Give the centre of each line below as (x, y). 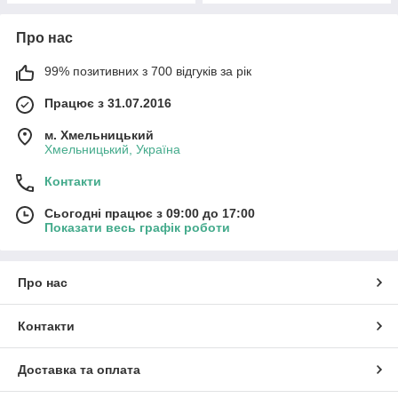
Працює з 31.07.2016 (108, 103)
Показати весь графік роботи (137, 228)
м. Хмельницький (99, 135)
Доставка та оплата (79, 370)
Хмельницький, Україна (112, 150)
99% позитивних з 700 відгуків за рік (148, 72)
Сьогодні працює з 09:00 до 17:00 (150, 214)
